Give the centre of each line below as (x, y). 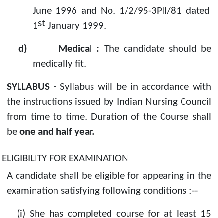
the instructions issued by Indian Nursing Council (109, 102)
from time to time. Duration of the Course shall (109, 117)
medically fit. (59, 64)
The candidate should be (158, 49)
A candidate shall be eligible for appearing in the (109, 176)
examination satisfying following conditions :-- (102, 191)
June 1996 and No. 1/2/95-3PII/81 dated (121, 11)
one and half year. (57, 132)
